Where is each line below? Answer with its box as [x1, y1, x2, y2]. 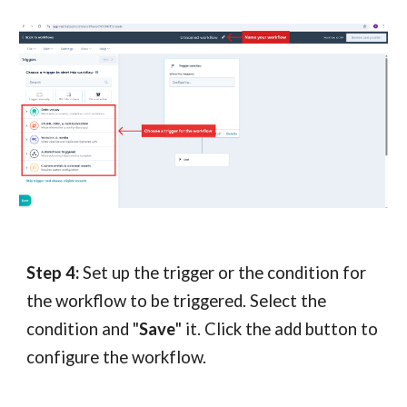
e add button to [262, 319, 379, 339]
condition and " [26, 319, 140, 339]
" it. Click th [175, 319, 263, 339]
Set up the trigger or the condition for [79, 263, 367, 283]
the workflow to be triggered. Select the [26, 291, 327, 311]
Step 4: [26, 263, 80, 283]
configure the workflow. [26, 347, 207, 367]
